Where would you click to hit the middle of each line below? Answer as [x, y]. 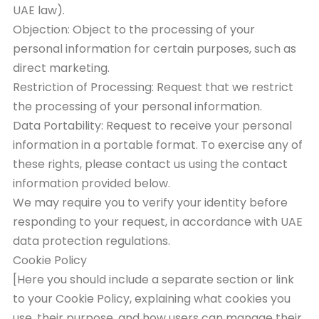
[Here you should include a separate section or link [153, 279]
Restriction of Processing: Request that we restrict [153, 87]
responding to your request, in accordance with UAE [158, 221]
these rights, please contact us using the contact [150, 164]
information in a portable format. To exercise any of [158, 145]
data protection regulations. [91, 241]
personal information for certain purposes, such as [155, 48]
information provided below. [91, 183]
